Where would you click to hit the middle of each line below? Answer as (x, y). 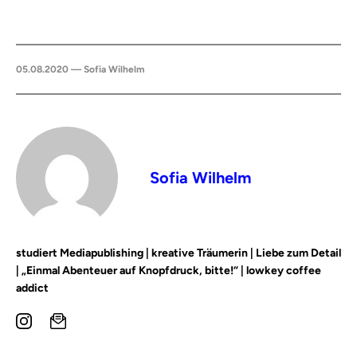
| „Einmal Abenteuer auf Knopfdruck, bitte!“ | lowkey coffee (169, 271)
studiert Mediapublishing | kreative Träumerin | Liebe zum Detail (178, 253)
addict (32, 288)
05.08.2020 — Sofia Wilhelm (80, 69)
